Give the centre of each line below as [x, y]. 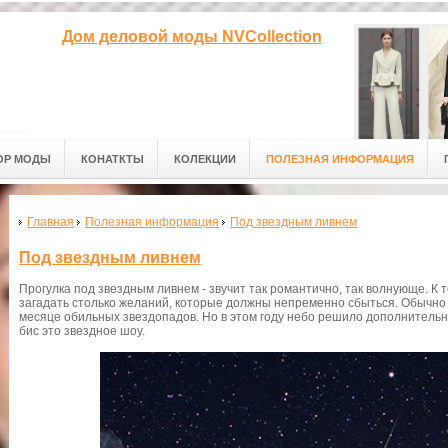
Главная [50, 222]
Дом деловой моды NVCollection [191, 36]
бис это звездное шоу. [82, 331]
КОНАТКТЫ [112, 159]
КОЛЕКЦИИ [205, 159]
